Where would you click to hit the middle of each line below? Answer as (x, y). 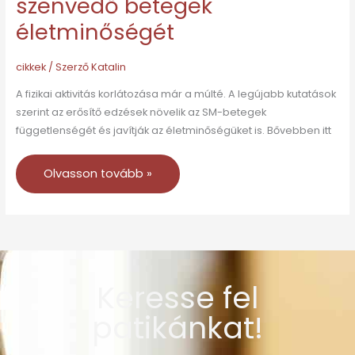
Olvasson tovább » (97, 174)
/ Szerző (68, 67)
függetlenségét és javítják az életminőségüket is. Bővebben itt (173, 130)
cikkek (31, 67)
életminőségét (95, 32)
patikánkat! (177, 327)
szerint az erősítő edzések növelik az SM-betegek (141, 112)
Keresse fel (177, 297)
